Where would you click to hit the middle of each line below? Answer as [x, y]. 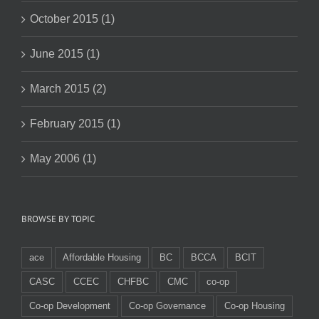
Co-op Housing [255, 305]
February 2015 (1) [75, 123]
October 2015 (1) [72, 19]
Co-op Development [70, 305]
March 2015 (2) [68, 88]
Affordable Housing [102, 257]
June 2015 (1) [65, 53]
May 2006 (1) [63, 158]
